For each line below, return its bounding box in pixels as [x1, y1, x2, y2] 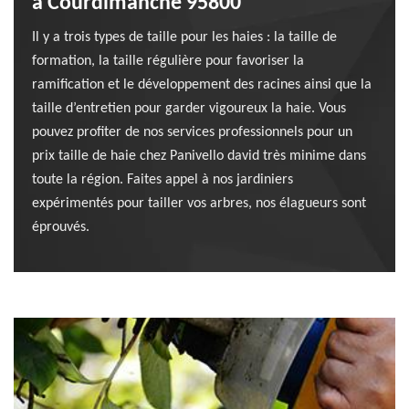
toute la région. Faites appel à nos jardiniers [32, 173, 293, 187]
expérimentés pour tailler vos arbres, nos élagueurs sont [32, 196, 366, 211]
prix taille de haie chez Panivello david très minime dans [32, 149, 366, 163]
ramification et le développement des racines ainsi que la [32, 78, 372, 92]
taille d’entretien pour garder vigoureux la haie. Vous [32, 101, 346, 116]
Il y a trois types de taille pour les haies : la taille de [32, 30, 337, 45]
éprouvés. [32, 220, 89, 235]
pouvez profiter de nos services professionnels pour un [32, 125, 352, 140]
